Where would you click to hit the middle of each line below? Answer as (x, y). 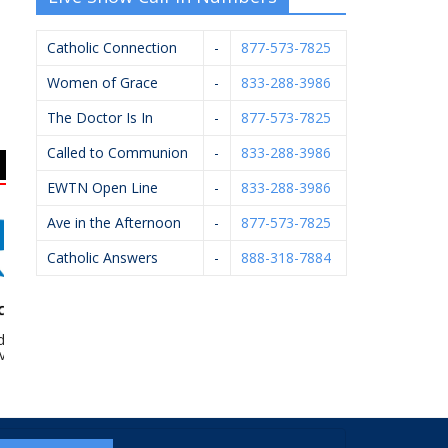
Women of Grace (102, 82)
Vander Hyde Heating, (335, 339)
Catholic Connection (112, 47)
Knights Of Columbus (174, 339)
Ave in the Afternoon (114, 222)
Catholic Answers (102, 257)
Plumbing (335, 369)
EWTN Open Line (102, 187)
